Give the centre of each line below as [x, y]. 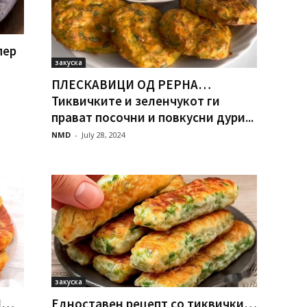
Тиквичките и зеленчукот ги [135, 101]
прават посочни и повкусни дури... [152, 118]
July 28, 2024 [103, 135]
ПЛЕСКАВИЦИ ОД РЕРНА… [131, 85]
